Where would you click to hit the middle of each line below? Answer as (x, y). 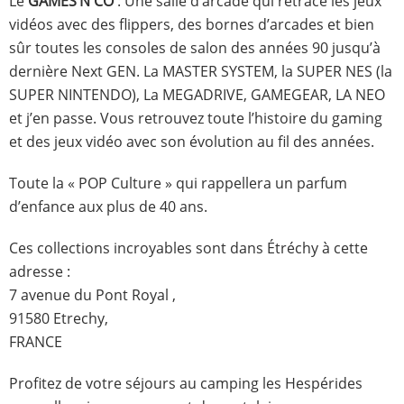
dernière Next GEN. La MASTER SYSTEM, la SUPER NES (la (201, 72)
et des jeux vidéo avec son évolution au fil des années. (192, 142)
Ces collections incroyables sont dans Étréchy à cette (188, 248)
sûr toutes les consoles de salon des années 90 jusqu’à (195, 48)
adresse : (40, 272)
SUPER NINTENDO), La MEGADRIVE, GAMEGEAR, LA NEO (197, 95)
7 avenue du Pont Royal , (92, 295)
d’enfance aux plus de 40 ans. (108, 207)
